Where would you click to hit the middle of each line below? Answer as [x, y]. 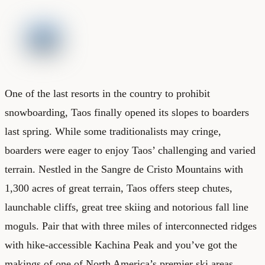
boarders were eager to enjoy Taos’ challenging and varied [130, 150]
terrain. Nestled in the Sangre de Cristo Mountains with [124, 169]
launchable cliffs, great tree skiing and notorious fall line [127, 207]
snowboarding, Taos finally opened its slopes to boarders [127, 112]
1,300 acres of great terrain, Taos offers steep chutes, [119, 188]
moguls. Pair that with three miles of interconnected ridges [131, 226]
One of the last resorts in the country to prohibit [107, 93]
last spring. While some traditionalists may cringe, [113, 131]
